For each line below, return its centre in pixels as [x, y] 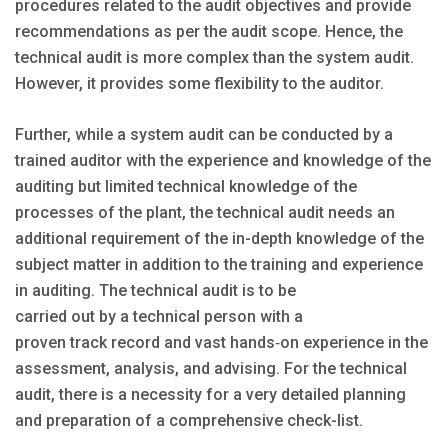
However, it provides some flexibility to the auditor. [199, 83]
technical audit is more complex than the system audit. [214, 57]
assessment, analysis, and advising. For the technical [211, 368]
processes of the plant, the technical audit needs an [205, 212]
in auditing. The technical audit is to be [155, 290]
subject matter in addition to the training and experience [219, 264]
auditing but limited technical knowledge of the [186, 186]
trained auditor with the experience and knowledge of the [223, 160]
